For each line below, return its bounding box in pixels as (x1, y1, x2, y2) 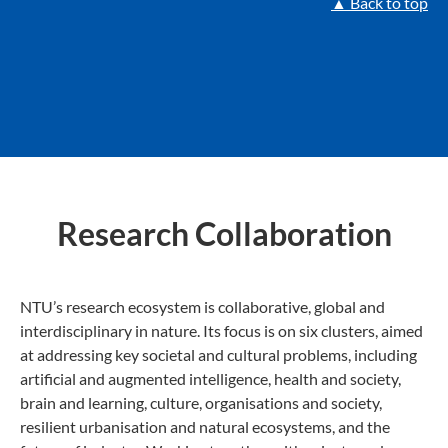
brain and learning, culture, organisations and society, (20, 393, 382, 413)
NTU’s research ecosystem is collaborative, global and (20, 297, 385, 317)
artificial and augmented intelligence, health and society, (20, 369, 401, 389)
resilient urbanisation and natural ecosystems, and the (20, 417, 390, 437)
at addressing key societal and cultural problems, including (20, 345, 417, 365)
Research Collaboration (56, 213, 392, 253)
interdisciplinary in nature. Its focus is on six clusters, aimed (20, 321, 423, 341)
